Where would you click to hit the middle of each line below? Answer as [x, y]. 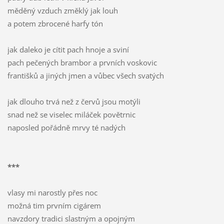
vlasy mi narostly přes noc [52, 193]
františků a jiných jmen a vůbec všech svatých [85, 76]
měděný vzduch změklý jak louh [62, 11]
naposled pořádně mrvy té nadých [66, 128]
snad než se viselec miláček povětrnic [71, 115]
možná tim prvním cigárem [54, 206]
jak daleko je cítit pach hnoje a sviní [68, 50]
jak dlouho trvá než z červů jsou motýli [74, 102]
